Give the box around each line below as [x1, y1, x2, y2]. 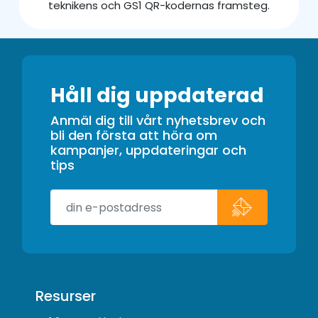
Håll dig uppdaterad [50, 82, 264, 110]
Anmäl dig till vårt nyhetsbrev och [50, 111, 265, 130]
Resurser [35, 286, 97, 307]
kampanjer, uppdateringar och [50, 141, 246, 160]
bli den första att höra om [50, 126, 217, 145]
